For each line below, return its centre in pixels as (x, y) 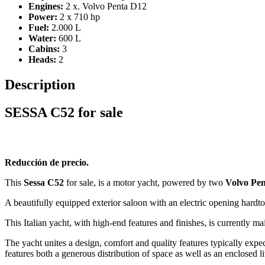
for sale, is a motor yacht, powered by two (145, 183)
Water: (42, 38)
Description (40, 85)
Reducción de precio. (47, 163)
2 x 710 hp (80, 17)
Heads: (42, 60)
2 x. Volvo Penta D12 (106, 7)
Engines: (46, 7)
